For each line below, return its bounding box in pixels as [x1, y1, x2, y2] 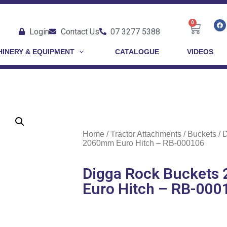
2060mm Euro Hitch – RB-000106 [82, 139, 204, 147]
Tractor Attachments [110, 130, 181, 138]
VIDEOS [186, 48, 213, 56]
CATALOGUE [115, 48, 159, 56]
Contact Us [60, 26, 99, 36]
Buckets [187, 130, 216, 138]
